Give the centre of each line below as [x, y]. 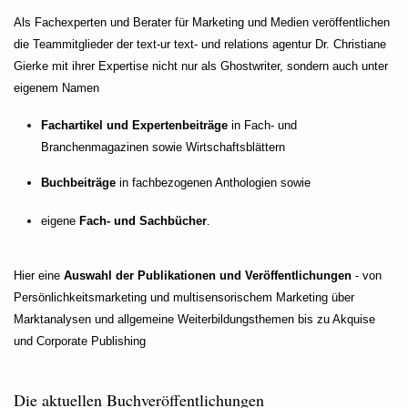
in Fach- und [262, 125]
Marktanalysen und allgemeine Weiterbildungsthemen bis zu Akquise [194, 319]
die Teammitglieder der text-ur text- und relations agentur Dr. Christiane [200, 44]
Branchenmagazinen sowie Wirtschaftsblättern [165, 147]
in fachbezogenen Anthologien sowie [213, 183]
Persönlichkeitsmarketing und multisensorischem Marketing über [184, 297]
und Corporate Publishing [80, 341]
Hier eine [39, 275]
